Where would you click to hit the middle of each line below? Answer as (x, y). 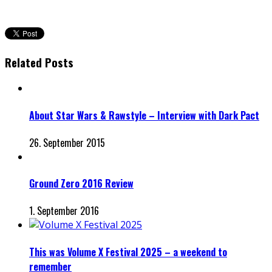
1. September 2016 (64, 211)
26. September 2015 (67, 142)
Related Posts (39, 62)
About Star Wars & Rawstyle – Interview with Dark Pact (144, 115)
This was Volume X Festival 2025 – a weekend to (128, 252)
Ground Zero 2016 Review (81, 184)
